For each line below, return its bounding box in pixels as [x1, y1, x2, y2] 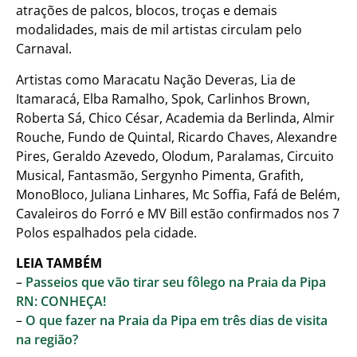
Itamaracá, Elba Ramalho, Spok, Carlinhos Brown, [16, 89, 310, 108]
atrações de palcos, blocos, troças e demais [16, 2, 277, 20]
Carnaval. [16, 40, 72, 58]
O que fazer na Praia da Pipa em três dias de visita [25, 312, 328, 330]
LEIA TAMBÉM [16, 254, 102, 273]
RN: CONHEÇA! [16, 292, 106, 311]
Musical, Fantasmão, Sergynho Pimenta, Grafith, [16, 166, 304, 184]
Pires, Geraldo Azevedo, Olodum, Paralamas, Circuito [16, 147, 334, 165]
